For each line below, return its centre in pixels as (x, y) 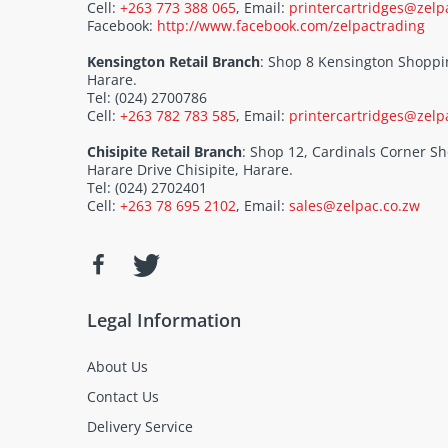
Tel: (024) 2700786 (147, 98)
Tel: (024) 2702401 (147, 188)
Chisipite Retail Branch (164, 152)
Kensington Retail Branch (173, 62)
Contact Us (123, 397)
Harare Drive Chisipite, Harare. (190, 170)
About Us (117, 367)
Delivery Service (140, 427)
